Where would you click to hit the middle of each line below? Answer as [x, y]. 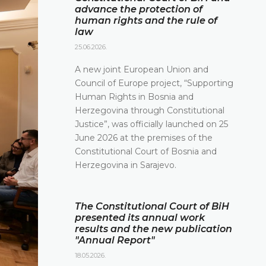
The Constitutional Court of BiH [152, 206]
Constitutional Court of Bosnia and [146, 151]
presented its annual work [140, 217]
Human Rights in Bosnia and [134, 96]
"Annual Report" [115, 240]
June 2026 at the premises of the [144, 137]
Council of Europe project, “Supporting [154, 83]
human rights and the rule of [146, 20]
